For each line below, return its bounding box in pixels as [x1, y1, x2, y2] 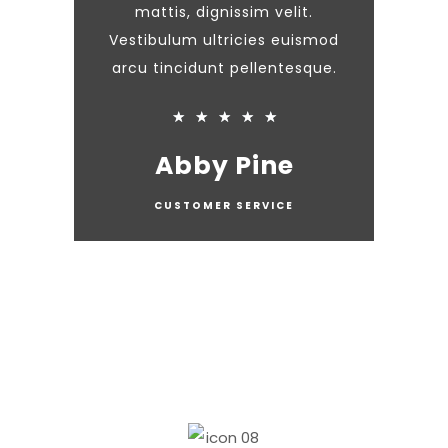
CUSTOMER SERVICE [154, 198, 294, 213]
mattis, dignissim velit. [135, 2, 313, 22]
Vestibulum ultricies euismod [109, 30, 339, 50]
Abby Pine [154, 148, 294, 183]
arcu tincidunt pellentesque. [111, 58, 337, 78]
